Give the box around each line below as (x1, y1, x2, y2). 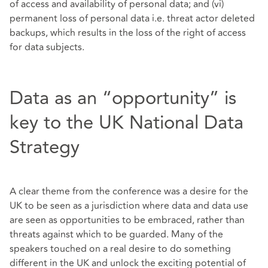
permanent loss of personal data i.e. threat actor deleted (10, 11, 255, 26)
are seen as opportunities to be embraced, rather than (10, 212, 245, 227)
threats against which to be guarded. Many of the (10, 227, 223, 242)
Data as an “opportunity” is (10, 84, 236, 113)
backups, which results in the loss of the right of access (10, 26, 246, 41)
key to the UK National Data (10, 108, 243, 138)
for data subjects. (10, 40, 84, 55)
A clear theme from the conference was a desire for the (10, 184, 248, 199)
